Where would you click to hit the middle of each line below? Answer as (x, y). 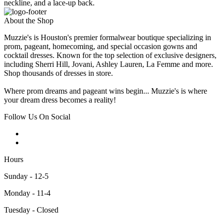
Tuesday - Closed (31, 210)
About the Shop (29, 21)
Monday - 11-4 (27, 193)
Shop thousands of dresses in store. (58, 73)
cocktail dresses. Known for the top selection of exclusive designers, (110, 55)
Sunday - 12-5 (26, 176)
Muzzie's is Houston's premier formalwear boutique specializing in (108, 38)
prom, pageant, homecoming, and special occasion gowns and (101, 47)
